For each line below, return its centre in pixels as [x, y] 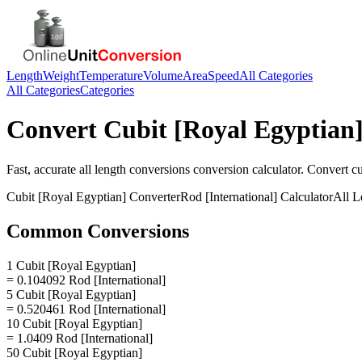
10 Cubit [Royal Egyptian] [74, 323]
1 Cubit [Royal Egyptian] [71, 265]
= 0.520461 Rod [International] [86, 309]
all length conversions [135, 169]
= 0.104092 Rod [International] [86, 280]
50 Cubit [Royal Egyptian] [74, 352]
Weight [61, 76]
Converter [153, 196]
